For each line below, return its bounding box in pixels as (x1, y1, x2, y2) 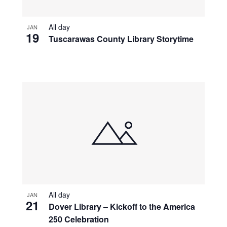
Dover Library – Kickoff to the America (48, 200, 195, 212)
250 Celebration (48, 213, 111, 225)
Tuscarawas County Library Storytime (48, 32, 194, 45)
